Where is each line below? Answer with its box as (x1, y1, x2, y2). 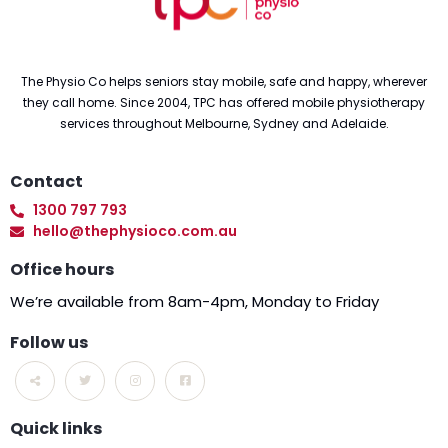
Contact (10, 170, 83, 193)
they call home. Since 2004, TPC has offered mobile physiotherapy (23, 94, 425, 111)
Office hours (10, 258, 114, 281)
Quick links (10, 417, 102, 440)
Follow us (10, 331, 88, 354)
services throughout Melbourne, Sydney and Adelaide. (59, 115, 389, 132)
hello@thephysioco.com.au (32, 221, 237, 241)
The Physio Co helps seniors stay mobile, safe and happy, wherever (21, 73, 427, 90)
